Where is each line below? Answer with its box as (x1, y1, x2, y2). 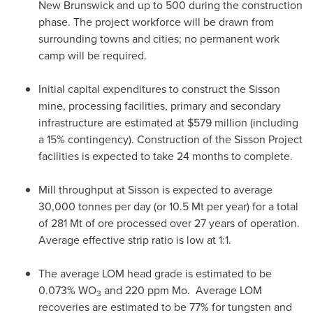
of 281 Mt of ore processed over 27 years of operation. (38, 215, 300, 231)
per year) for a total (204, 198, 298, 214)
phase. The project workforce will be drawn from (38, 14, 274, 30)
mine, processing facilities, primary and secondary (38, 98, 281, 114)
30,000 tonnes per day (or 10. (38, 198, 182, 214)
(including (247, 115, 298, 131)
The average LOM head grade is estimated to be (38, 265, 272, 282)
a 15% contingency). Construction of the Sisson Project (38, 131, 303, 147)
